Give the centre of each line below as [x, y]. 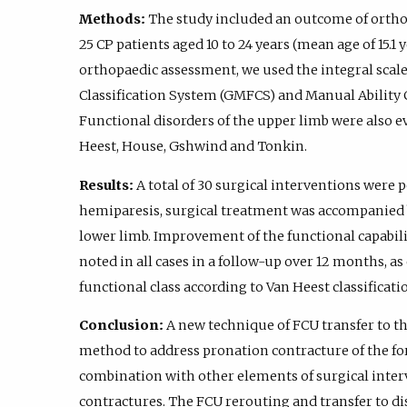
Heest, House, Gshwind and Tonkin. [193, 147]
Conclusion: [121, 325]
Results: [106, 185]
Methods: [112, 20]
